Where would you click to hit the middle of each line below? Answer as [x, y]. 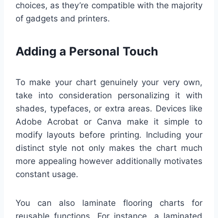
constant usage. [47, 174]
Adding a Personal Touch [87, 52]
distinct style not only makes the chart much [109, 148]
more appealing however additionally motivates [109, 161]
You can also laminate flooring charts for [109, 203]
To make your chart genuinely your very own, [109, 82]
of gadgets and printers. [63, 19]
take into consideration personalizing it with [109, 96]
